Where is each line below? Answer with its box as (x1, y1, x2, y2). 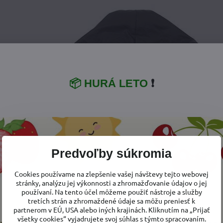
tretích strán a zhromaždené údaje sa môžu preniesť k (28, 196, 195, 205)
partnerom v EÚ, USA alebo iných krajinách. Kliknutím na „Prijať (13, 205, 210, 214)
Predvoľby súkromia (51, 147, 172, 160)
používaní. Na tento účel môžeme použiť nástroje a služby (21, 187, 202, 196)
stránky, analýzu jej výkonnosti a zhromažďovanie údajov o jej (16, 178, 207, 187)
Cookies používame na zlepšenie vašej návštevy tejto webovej (14, 169, 209, 178)
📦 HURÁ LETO (69, 77, 148, 90)
